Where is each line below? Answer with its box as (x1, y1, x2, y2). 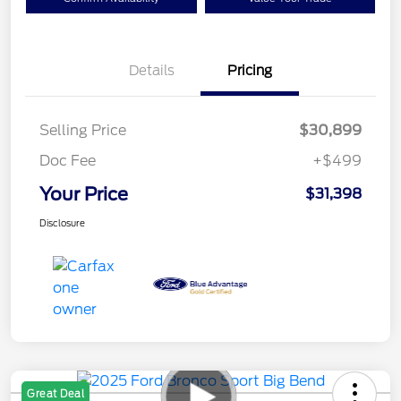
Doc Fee (39, 152, 96, 170)
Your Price (39, 183, 128, 206)
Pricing (227, 63, 272, 80)
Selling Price (39, 122, 126, 140)
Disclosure (39, 218, 85, 229)
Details (128, 63, 175, 80)
